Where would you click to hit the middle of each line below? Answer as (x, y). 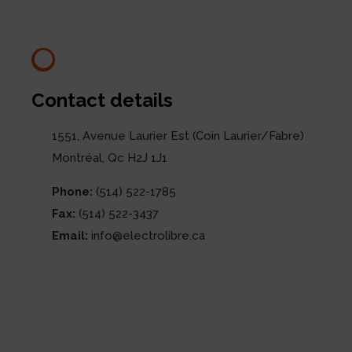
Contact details (102, 101)
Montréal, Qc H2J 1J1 (109, 158)
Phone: (72, 191)
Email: (70, 235)
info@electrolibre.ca (148, 235)
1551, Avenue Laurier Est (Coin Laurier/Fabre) (178, 136)
